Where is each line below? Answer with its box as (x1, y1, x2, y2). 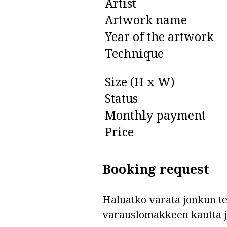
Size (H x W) (104, 73, 175, 90)
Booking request (102, 160, 209, 178)
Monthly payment (104, 107, 206, 124)
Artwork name (104, 12, 187, 28)
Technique (104, 45, 164, 62)
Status (104, 90, 138, 107)
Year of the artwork (104, 28, 214, 45)
